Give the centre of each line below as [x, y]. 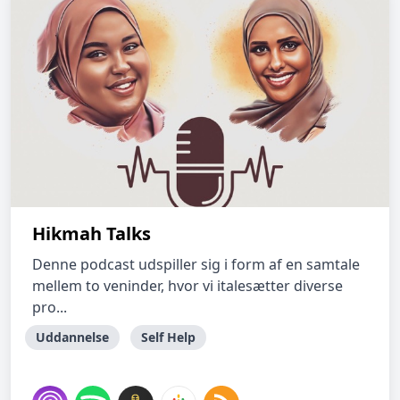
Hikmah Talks [92, 233]
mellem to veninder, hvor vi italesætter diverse [187, 286]
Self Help [168, 337]
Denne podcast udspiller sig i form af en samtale [196, 264]
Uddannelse [72, 337]
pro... [50, 307]
